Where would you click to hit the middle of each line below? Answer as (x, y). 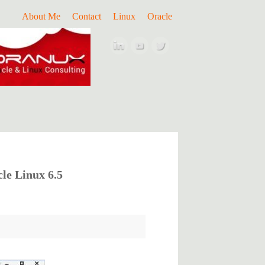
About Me (41, 17)
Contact (87, 17)
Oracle (160, 17)
